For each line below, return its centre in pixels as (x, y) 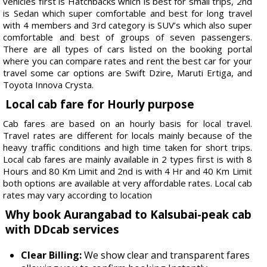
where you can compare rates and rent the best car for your (128, 60)
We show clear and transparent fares (166, 255)
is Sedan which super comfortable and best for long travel (128, 13)
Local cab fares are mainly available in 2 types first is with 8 (128, 159)
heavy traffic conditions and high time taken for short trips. (128, 147)
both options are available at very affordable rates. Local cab (128, 183)
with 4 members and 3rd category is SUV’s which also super (128, 25)
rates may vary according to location (78, 195)
